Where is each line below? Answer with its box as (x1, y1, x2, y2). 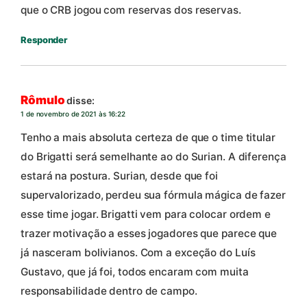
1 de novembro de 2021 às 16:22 (21, 110, 125, 119)
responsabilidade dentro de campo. (21, 284, 197, 297)
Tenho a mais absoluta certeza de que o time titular (21, 130, 275, 144)
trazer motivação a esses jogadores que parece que (21, 226, 278, 240)
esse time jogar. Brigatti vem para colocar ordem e (21, 207, 271, 221)
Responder (21, 34, 68, 45)
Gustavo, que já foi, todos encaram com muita (21, 265, 249, 278)
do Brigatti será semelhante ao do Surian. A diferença (21, 149, 286, 163)
